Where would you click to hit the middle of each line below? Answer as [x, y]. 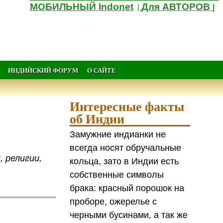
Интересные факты [127, 106]
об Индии [97, 119]
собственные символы [117, 174]
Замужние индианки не [118, 134]
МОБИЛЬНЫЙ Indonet [82, 7]
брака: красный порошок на [127, 188]
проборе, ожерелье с [113, 201]
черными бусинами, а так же [129, 215]
